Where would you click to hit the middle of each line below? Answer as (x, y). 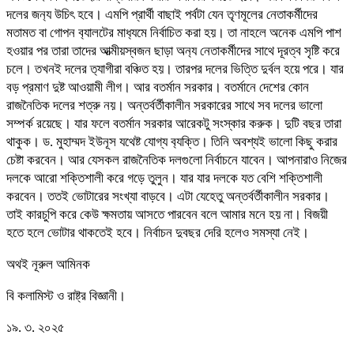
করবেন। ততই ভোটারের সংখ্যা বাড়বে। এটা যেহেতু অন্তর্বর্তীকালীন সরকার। (168, 196)
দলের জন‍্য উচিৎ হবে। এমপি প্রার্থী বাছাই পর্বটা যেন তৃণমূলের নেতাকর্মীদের (162, 14)
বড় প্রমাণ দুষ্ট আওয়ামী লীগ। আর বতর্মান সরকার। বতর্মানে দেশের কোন (158, 87)
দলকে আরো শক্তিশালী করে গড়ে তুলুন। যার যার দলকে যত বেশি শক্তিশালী (164, 178)
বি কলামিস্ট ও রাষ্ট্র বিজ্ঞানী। (66, 296)
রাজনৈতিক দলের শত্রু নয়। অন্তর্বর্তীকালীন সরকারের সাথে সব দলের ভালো (164, 105)
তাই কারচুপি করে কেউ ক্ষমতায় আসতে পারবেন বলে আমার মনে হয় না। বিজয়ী (167, 214)
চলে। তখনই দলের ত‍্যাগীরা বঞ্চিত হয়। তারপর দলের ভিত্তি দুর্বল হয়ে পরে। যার (175, 69)
